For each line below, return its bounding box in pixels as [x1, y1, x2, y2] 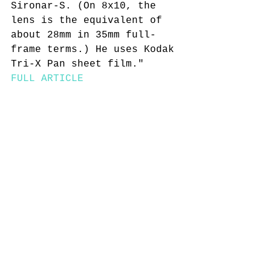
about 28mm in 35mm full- [11, 30, 156, 41]
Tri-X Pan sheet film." [11, 59, 150, 70]
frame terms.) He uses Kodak [11, 44, 180, 55]
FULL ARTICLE [11, 73, 90, 84]
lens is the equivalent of [11, 15, 168, 26]
